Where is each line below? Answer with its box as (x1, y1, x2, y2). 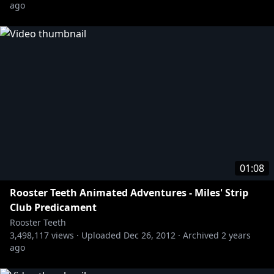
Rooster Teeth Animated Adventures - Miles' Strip (10, 186, 248, 199)
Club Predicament (10, 201, 97, 214)
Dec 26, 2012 (124, 229, 176, 241)
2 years (221, 229, 251, 241)
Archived (183, 229, 219, 241)
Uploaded (81, 229, 121, 241)
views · (49, 229, 79, 241)
